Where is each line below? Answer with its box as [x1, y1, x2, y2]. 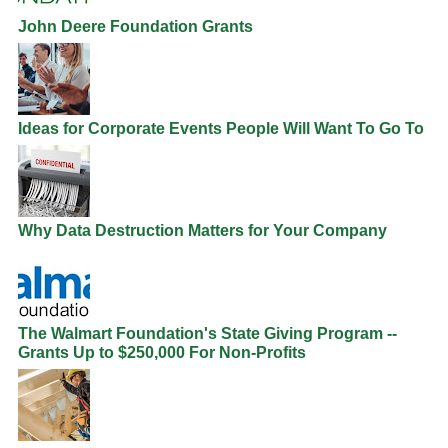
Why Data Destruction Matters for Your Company [18, 222, 387, 240]
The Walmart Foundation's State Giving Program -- [18, 324, 397, 342]
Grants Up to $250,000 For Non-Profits [18, 343, 306, 361]
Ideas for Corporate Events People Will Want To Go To [18, 120, 424, 138]
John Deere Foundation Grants [18, 18, 253, 36]
